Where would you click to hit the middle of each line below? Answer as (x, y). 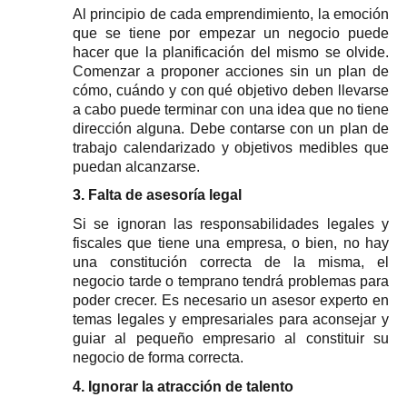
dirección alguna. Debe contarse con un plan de (231, 128)
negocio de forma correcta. (158, 357)
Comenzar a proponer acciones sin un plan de (231, 71)
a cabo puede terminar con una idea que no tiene (231, 109)
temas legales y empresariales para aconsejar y (231, 319)
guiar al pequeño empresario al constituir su (231, 338)
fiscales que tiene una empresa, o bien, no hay (231, 243)
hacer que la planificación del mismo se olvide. (231, 52)
